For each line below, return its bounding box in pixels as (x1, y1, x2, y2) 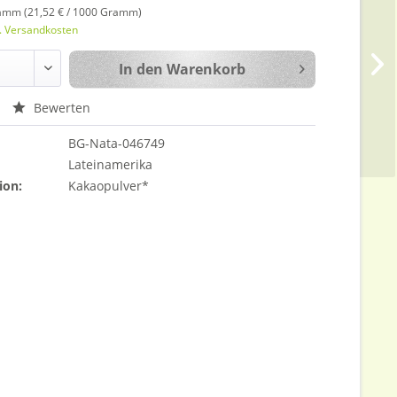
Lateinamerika (68, 156, 153, 173)
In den (118, 59, 163, 79)
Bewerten (30, 99, 91, 116)
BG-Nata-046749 (68, 135, 166, 152)
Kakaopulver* (68, 177, 150, 194)
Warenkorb (166, 59, 245, 79)
